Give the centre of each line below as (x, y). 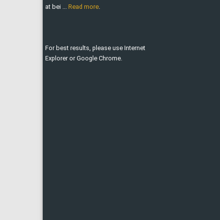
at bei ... (57, 7)
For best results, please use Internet (95, 48)
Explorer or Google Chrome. (84, 58)
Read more (83, 7)
